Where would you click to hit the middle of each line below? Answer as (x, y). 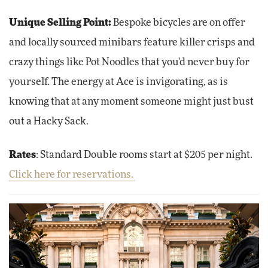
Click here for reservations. (72, 174)
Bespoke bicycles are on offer (178, 23)
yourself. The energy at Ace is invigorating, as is (118, 82)
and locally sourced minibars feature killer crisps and (132, 43)
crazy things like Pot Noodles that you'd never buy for (129, 63)
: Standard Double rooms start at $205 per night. (144, 155)
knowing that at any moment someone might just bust (131, 102)
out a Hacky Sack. (49, 122)
